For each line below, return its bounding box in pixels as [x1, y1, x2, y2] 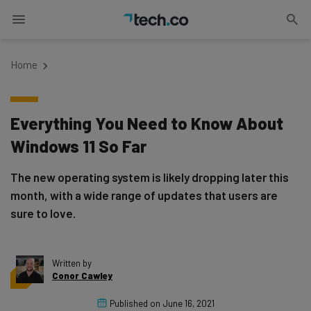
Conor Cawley [52, 270, 112, 281]
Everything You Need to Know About [10, 113, 283, 133]
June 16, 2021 [162, 298, 215, 309]
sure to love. [10, 206, 76, 220]
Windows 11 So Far [10, 136, 146, 156]
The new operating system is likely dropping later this [10, 170, 289, 184]
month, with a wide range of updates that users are [10, 188, 278, 202]
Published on [109, 298, 160, 309]
